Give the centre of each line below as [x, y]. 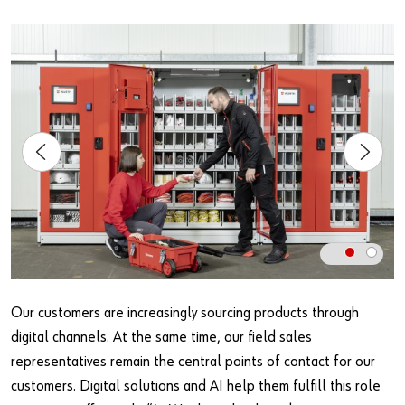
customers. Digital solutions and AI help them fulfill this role [196, 387]
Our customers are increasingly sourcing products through [185, 314]
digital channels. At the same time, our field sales [161, 338]
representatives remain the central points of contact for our [193, 363]
